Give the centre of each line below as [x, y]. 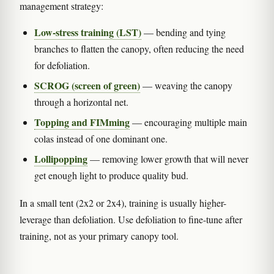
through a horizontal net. [81, 102]
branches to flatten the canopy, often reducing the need [139, 49]
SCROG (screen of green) [87, 86]
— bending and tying [183, 32]
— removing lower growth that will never [168, 159]
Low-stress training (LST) [88, 32]
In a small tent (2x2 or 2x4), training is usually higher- [123, 203]
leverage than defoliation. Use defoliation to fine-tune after [131, 220]
